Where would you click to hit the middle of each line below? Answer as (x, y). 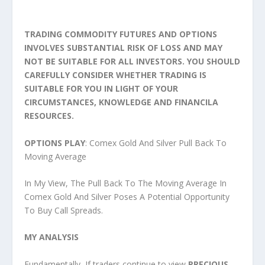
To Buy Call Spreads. (63, 210)
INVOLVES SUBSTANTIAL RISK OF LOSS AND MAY (123, 48)
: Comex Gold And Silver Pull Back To (156, 143)
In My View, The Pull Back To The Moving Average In (125, 183)
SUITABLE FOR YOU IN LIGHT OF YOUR (101, 89)
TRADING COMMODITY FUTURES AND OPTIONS (120, 34)
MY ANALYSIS (51, 237)
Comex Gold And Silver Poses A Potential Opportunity (127, 196)
